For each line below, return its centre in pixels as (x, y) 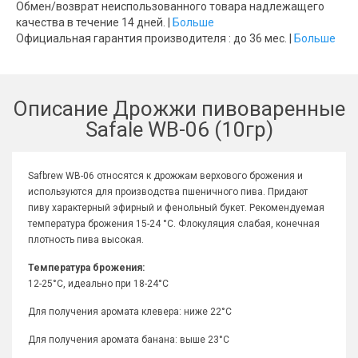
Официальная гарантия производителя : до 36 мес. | (155, 39)
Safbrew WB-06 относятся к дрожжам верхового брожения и (165, 176)
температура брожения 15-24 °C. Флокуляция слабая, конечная (174, 224)
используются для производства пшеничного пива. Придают (168, 192)
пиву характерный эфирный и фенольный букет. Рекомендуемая (176, 208)
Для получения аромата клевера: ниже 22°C (130, 312)
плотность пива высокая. (86, 240)
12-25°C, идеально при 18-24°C (98, 284)
